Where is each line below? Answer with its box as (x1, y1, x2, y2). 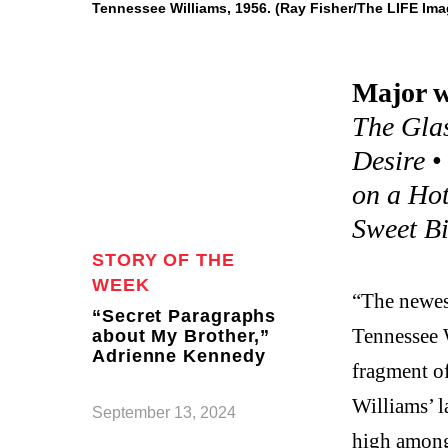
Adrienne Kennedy (92, 346, 266, 366)
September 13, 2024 (92, 404, 236, 421)
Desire (352, 145, 425, 176)
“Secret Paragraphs (92, 306, 277, 326)
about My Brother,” (92, 326, 271, 346)
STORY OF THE (92, 250, 235, 270)
